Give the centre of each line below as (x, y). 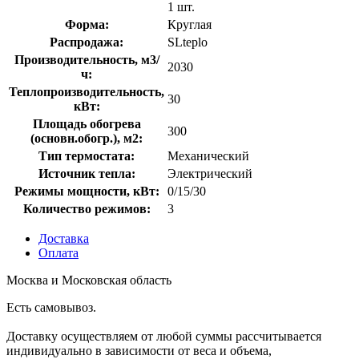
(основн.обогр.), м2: (87, 138)
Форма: (87, 24)
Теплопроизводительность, (87, 91)
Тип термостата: (87, 155)
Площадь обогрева (87, 123)
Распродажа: (87, 42)
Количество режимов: (87, 208)
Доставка (64, 238)
